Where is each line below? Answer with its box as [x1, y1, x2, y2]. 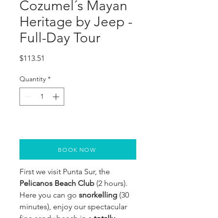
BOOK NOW [58, 145, 96, 153]
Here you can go [19, 190, 79, 200]
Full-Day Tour [19, 30, 100, 46]
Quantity [19, 74, 46, 83]
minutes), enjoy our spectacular [19, 202, 127, 211]
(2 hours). [94, 179, 127, 188]
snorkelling [79, 190, 117, 200]
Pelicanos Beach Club [19, 179, 94, 188]
